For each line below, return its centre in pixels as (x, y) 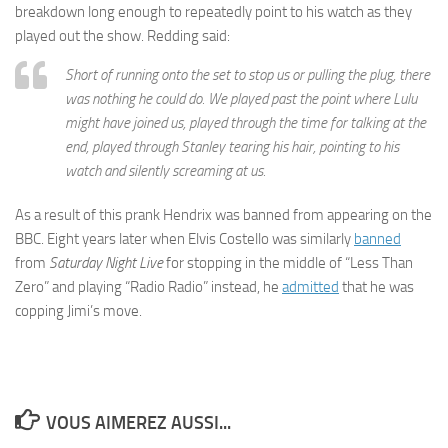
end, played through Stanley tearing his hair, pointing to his (232, 147)
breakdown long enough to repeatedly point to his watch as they (213, 12)
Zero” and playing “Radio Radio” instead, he (148, 287)
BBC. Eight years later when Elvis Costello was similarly (184, 239)
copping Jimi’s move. (78, 311)
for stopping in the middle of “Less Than (288, 263)
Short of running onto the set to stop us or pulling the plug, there (247, 75)
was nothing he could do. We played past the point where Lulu (241, 99)
